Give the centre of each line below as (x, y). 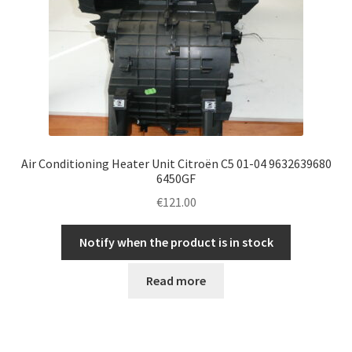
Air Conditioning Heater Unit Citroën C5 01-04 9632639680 (176, 163)
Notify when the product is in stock (176, 242)
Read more (176, 280)
